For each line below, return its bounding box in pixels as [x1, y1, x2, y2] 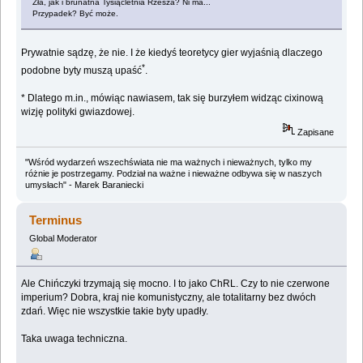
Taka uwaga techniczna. [21, 332, 128, 344]
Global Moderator [28, 233, 97, 243]
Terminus [29, 212, 83, 227]
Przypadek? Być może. [32, 9, 119, 19]
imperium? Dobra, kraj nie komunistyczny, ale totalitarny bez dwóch [21, 291, 317, 303]
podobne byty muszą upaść [21, 65, 143, 77]
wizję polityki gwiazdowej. [21, 106, 135, 118]
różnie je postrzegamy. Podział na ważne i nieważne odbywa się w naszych [24, 168, 322, 178]
